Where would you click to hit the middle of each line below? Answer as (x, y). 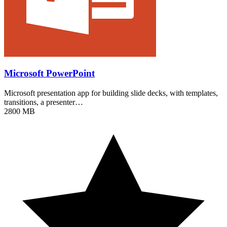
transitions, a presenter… (44, 102)
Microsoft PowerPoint (49, 73)
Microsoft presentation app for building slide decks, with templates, (111, 93)
